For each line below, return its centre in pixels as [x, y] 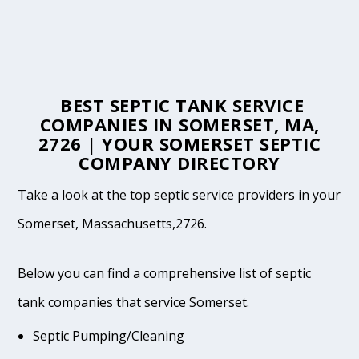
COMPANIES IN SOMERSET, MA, [179, 125]
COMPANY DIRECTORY [179, 163]
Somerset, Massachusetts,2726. [113, 224]
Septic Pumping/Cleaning [108, 335]
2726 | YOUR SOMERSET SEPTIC [179, 144]
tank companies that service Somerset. [134, 302]
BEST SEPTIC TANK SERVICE [179, 105]
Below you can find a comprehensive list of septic [165, 273]
